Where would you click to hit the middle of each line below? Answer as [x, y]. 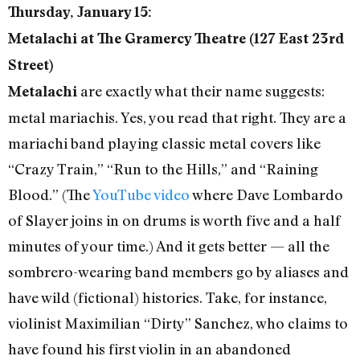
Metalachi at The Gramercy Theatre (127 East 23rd [176, 38]
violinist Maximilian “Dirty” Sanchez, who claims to [178, 323]
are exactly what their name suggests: [201, 90]
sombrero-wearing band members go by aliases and [178, 271]
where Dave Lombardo [266, 194]
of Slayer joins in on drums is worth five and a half [174, 220]
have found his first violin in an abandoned [149, 348]
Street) [31, 64]
